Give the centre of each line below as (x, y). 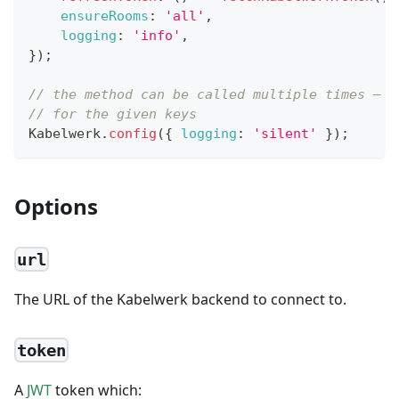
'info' (157, 36)
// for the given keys (113, 114)
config (133, 134)
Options (56, 207)
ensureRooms (105, 16)
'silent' (285, 134)
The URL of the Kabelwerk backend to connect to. (180, 300)
